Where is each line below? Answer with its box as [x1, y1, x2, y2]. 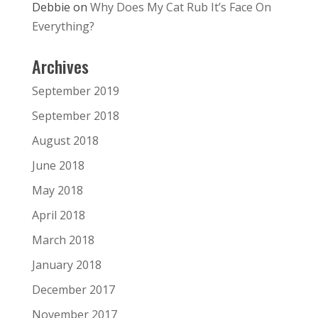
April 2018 [31, 207, 85, 223]
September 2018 [31, 107, 119, 124]
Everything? [31, 18, 94, 34]
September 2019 [31, 82, 119, 99]
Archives [31, 53, 89, 79]
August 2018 [31, 132, 99, 148]
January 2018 [31, 256, 102, 273]
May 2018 [31, 182, 83, 198]
